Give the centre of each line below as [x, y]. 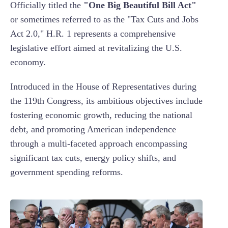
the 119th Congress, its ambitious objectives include [106, 101]
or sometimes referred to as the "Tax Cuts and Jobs [104, 20]
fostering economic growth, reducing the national [101, 115]
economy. [29, 62]
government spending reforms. [68, 172]
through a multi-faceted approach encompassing [99, 144]
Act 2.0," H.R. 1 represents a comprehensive [93, 34]
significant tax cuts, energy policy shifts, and [93, 158]
